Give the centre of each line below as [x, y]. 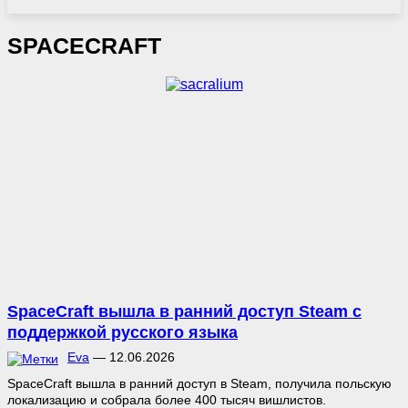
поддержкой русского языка [122, 332]
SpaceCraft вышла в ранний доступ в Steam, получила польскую [199, 383]
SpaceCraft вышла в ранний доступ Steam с [184, 311]
